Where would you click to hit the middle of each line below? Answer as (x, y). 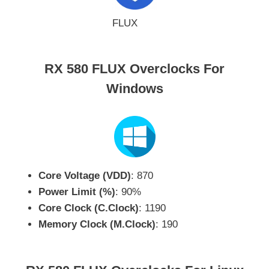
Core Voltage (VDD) (85, 176)
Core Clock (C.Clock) (89, 208)
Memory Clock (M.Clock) (97, 225)
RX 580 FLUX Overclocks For (134, 69)
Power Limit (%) (77, 192)
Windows (134, 89)
